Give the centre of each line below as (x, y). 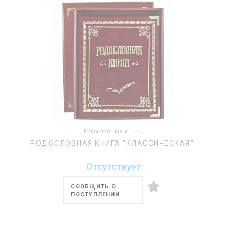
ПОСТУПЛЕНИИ (96, 194)
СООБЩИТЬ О (93, 187)
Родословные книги (113, 131)
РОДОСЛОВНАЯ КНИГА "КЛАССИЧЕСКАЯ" (112, 143)
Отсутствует (113, 166)
